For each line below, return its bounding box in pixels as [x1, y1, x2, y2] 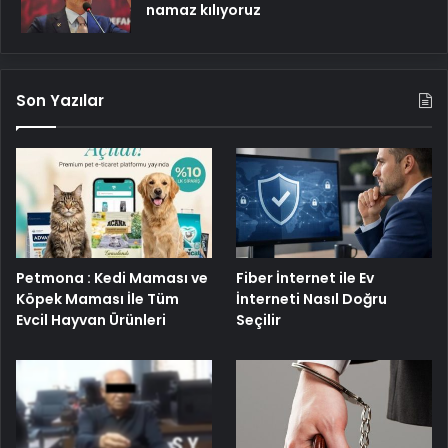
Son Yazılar [16, 89, 104, 111]
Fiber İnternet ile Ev [236, 267, 375, 288]
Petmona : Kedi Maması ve [16, 267, 208, 288]
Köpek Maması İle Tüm [16, 288, 179, 309]
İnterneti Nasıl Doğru [236, 288, 388, 309]
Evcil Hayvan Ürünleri [16, 309, 166, 330]
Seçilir [236, 309, 282, 330]
